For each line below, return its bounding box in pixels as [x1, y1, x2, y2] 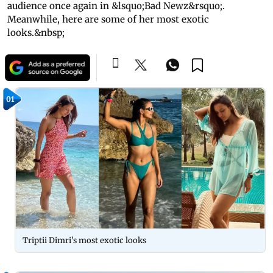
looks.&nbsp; [7, 27, 65, 38]
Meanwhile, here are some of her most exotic [7, 13, 209, 25]
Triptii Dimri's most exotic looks [23, 235, 146, 246]
